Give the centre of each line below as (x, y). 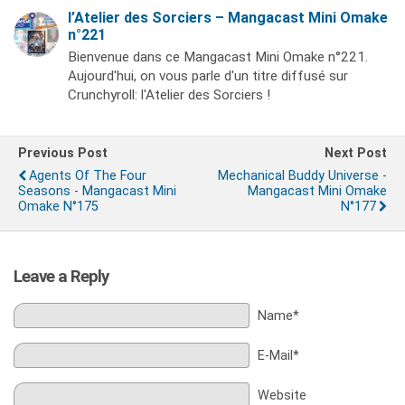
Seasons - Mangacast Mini (97, 191)
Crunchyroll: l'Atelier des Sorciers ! (169, 95)
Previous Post (63, 153)
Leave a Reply (61, 276)
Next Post (356, 153)
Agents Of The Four (88, 176)
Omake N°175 (58, 207)
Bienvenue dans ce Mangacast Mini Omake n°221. (218, 57)
